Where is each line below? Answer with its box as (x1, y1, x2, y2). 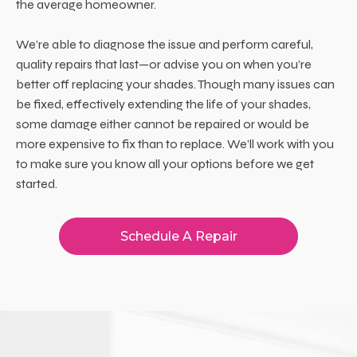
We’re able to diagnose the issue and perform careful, (16, 36, 313, 52)
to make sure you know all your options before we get (16, 155, 314, 171)
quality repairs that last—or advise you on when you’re (16, 56, 312, 72)
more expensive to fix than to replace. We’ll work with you (16, 135, 334, 151)
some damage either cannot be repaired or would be (16, 116, 309, 131)
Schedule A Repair (120, 228, 237, 244)
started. (16, 175, 57, 191)
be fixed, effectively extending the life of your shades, (16, 96, 311, 112)
